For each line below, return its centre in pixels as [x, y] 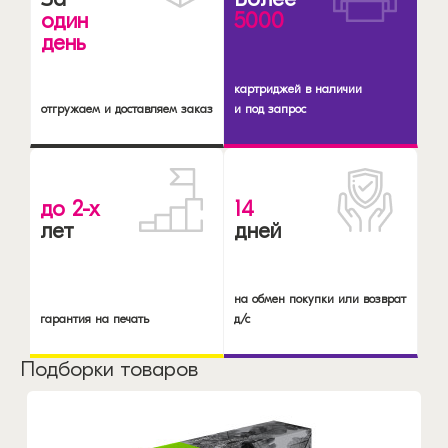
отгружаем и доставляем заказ [127, 108]
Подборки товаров [109, 368]
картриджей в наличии [298, 88]
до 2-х [69, 208]
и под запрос [270, 108]
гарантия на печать [94, 318]
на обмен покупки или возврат [320, 298]
